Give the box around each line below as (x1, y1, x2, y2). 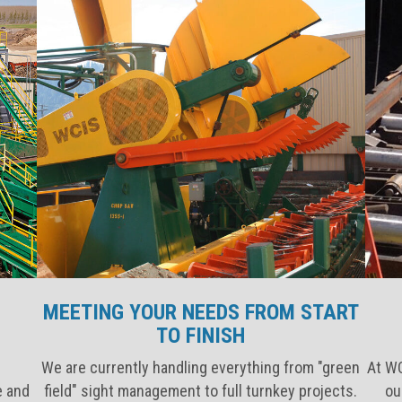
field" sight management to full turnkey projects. (44, 380, 358, 400)
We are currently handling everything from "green (41, 357, 361, 377)
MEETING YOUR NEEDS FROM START (42, 299, 359, 325)
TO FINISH (156, 322, 246, 348)
